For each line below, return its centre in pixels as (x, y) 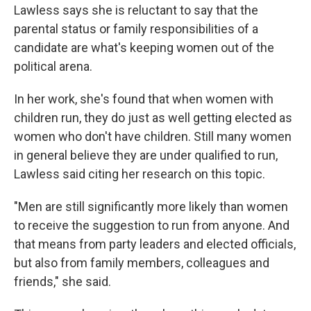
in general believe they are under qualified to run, (146, 155)
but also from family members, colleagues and (142, 263)
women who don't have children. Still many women (153, 136)
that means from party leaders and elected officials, (155, 244)
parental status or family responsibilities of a (136, 29)
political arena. (53, 66)
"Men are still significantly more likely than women (151, 207)
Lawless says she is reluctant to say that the (136, 10)
